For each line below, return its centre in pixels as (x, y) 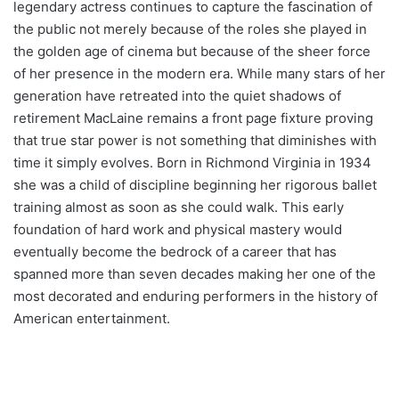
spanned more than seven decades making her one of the (195, 273)
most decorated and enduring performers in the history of (195, 296)
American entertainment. (92, 318)
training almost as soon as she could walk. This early (179, 207)
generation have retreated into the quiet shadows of (177, 95)
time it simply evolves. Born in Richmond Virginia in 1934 (192, 162)
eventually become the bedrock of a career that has (175, 251)
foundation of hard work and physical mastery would (178, 229)
